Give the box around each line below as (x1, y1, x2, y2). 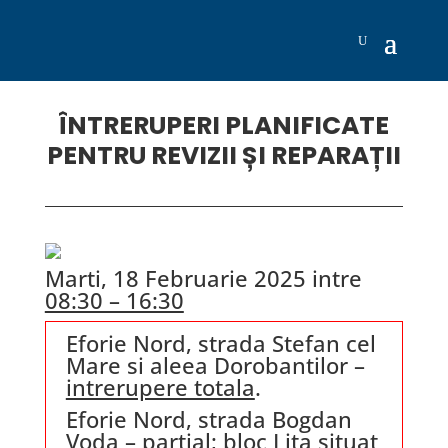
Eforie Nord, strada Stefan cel (65, 328, 376, 358)
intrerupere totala (65, 372, 255, 402)
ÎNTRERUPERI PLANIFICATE (58, 108, 389, 143)
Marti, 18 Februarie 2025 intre (44, 263, 362, 293)
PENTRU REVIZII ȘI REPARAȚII (46, 138, 401, 173)
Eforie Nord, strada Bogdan (65, 404, 352, 434)
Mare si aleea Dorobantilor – (65, 350, 365, 380)
